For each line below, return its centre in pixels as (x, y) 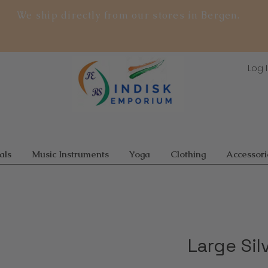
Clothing (188, 154)
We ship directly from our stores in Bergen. (128, 15)
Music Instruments (70, 154)
